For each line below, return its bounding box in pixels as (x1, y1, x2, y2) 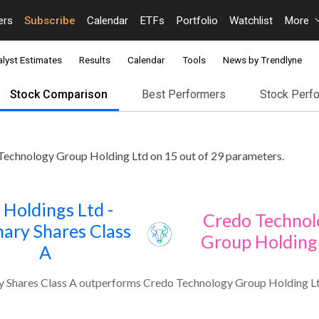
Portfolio (176, 14, 218, 27)
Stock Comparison (10, 88, 108, 102)
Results (79, 54, 110, 66)
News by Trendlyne (223, 54, 302, 66)
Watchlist (229, 14, 273, 27)
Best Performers (142, 88, 226, 102)
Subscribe (24, 14, 75, 27)
